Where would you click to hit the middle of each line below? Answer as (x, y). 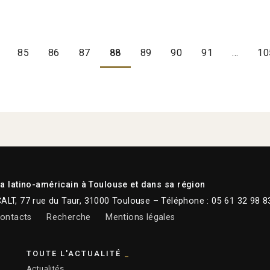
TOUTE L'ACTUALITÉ (74, 253)
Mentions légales (140, 218)
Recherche (69, 218)
